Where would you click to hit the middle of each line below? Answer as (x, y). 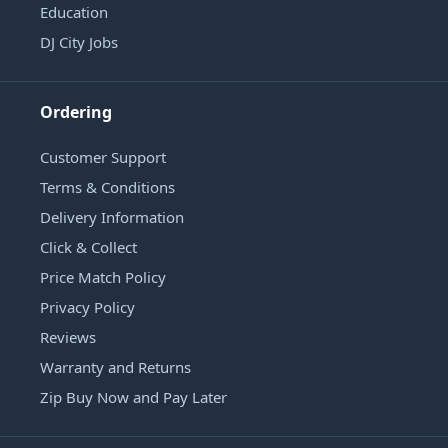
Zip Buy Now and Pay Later (133, 397)
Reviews (68, 337)
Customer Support (103, 157)
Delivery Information (112, 217)
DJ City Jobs (79, 42)
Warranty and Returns (115, 367)
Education (74, 12)
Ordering (76, 112)
